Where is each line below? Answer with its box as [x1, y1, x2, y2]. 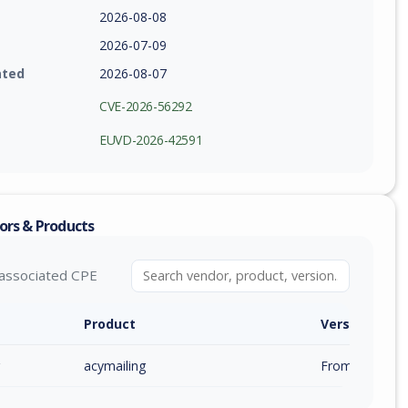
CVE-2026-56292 [99, 97, 192, 115]
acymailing [84, 356, 146, 374]
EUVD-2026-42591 [99, 130, 203, 148]
